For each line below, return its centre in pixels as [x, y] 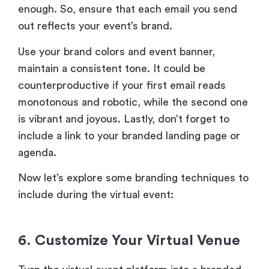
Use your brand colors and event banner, [116, 51]
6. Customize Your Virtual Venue [129, 241]
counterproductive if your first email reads [122, 85]
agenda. [39, 152]
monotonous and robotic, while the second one [133, 102]
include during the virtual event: [96, 195]
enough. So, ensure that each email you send [128, 9]
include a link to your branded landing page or [129, 135]
